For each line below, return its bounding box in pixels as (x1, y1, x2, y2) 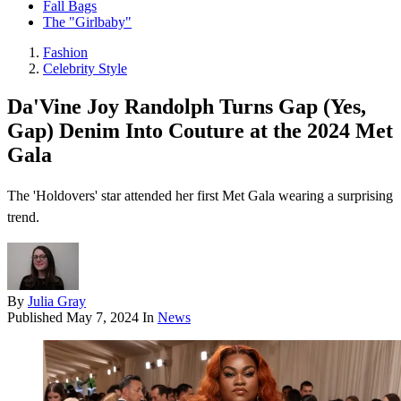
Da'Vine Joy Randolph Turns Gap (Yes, (7, 95, 366, 119)
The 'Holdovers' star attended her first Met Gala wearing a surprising (7, 188, 393, 204)
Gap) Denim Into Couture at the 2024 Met (7, 119, 393, 143)
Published (7, 310, 66, 326)
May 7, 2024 (66, 310, 139, 326)
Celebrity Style (43, 61, 127, 77)
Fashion (43, 45, 88, 61)
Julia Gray (28, 294, 86, 310)
